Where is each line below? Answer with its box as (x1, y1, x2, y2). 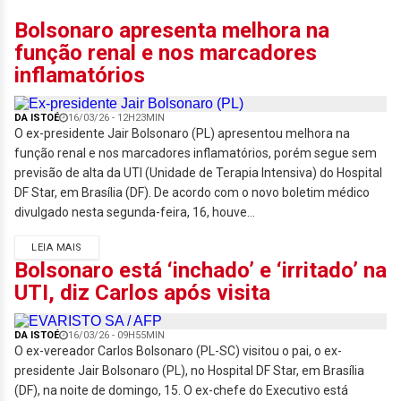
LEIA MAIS (31, 242, 82, 253)
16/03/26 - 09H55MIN (68, 329, 165, 341)
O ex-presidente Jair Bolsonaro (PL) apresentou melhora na (14, 126, 350, 141)
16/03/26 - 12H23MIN (68, 112, 165, 124)
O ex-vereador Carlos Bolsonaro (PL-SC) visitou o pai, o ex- (14, 344, 342, 358)
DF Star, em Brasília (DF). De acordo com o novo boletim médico (14, 185, 370, 200)
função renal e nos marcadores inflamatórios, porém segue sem (14, 146, 377, 160)
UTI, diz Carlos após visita (14, 280, 270, 305)
